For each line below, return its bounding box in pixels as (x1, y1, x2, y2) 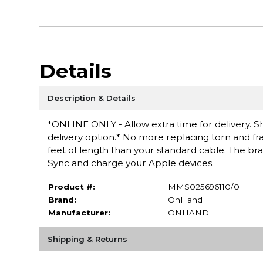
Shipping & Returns (47, 234, 127, 244)
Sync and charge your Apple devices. (47, 157, 214, 168)
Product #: (48, 181, 95, 191)
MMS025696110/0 (167, 181, 240, 191)
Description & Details (47, 93, 136, 103)
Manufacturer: (48, 207, 110, 217)
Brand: (48, 194, 76, 204)
